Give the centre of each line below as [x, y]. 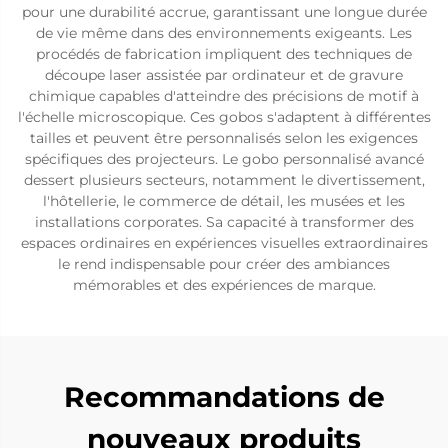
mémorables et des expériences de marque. [224, 285]
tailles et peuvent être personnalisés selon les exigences [224, 138]
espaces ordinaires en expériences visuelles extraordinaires [224, 243]
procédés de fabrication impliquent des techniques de [224, 54]
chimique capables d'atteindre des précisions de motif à [224, 96]
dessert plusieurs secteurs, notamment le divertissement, [224, 180]
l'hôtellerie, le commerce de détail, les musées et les [224, 201]
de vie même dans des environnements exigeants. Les [224, 33]
